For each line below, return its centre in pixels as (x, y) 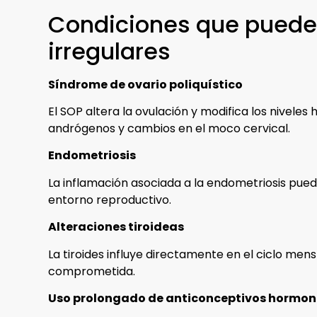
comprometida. (92, 271)
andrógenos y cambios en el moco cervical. (169, 129)
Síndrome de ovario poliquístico (145, 84)
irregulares (109, 51)
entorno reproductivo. (110, 200)
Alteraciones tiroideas (116, 227)
